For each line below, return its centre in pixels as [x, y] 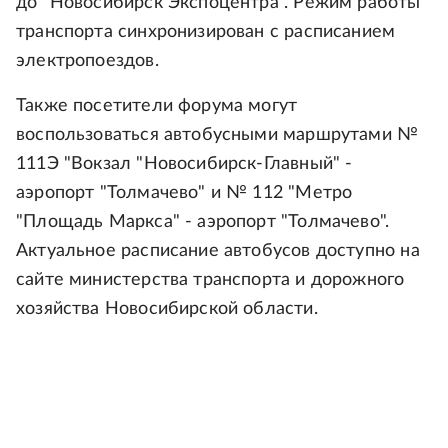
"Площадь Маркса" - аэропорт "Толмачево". [203, 222]
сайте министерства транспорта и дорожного [210, 280]
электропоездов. [87, 61]
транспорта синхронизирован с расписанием [206, 32]
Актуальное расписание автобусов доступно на [218, 251]
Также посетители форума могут [157, 106]
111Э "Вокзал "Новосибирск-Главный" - [184, 164]
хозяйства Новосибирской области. [167, 309]
